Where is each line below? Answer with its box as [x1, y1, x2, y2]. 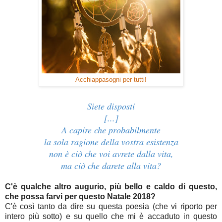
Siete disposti [87, 100, 135, 112]
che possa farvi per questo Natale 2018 [5, 192, 151, 201]
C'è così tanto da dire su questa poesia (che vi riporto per [5, 202, 217, 211]
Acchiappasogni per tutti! [75, 76, 147, 84]
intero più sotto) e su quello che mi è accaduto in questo [5, 212, 217, 221]
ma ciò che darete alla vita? [61, 160, 161, 172]
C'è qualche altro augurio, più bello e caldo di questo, [5, 182, 217, 191]
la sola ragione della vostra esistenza [44, 136, 178, 148]
